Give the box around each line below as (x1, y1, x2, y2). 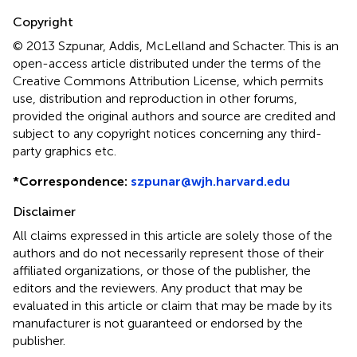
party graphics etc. (13, 143, 116, 159)
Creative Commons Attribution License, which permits (13, 73, 324, 88)
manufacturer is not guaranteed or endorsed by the (13, 315, 303, 331)
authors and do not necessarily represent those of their (13, 245, 324, 261)
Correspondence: (19, 173, 127, 189)
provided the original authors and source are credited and (13, 108, 335, 124)
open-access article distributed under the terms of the (13, 55, 321, 71)
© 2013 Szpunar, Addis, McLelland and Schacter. (13, 37, 288, 53)
